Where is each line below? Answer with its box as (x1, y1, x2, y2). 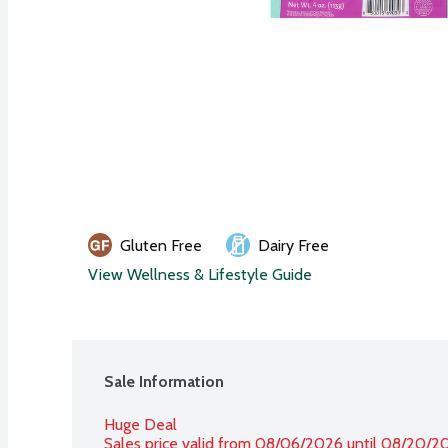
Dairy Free (258, 235, 329, 255)
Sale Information (104, 371, 224, 391)
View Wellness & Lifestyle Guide (88, 264, 312, 284)
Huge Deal (104, 414, 177, 434)
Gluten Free (120, 235, 202, 255)
